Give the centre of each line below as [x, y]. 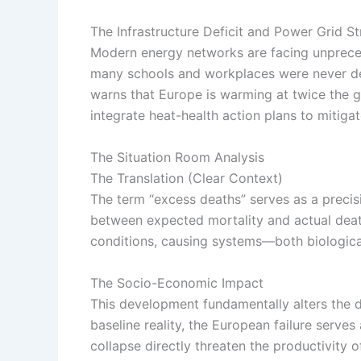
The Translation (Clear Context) [187, 178]
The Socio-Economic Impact [177, 282]
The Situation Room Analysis [177, 157]
